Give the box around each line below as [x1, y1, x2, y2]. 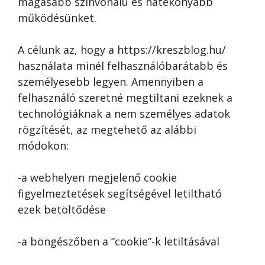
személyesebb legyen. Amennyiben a [18, 75, 203, 89]
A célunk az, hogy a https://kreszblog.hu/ [18, 43, 226, 57]
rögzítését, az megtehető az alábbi [18, 122, 196, 137]
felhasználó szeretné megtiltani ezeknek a [18, 91, 232, 105]
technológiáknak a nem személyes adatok [18, 106, 230, 121]
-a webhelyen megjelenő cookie [18, 170, 177, 185]
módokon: [18, 138, 69, 153]
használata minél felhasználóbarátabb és [18, 59, 228, 73]
